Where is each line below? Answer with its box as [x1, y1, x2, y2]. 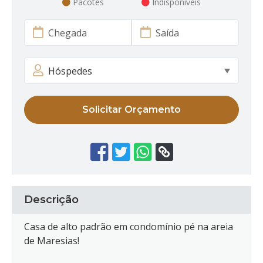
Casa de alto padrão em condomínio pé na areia [24, 220, 233, 234]
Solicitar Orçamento [82, 104, 181, 116]
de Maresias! [24, 234, 79, 248]
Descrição [24, 193, 79, 207]
